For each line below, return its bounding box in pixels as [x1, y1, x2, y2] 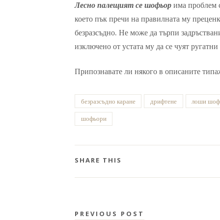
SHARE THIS [75, 155, 122, 165]
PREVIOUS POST [75, 209, 144, 218]
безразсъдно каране [81, 97, 136, 105]
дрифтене [150, 97, 177, 105]
